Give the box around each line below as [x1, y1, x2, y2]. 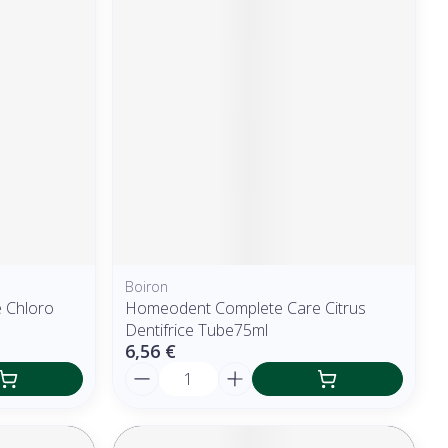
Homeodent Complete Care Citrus [125, 296, 367, 319]
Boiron [125, 276, 169, 296]
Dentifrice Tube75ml [125, 318, 269, 341]
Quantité [124, 359, 197, 382]
